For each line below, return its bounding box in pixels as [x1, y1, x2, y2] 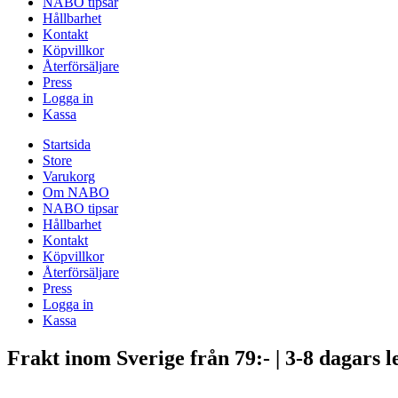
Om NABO [43, 184, 109, 200]
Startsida [43, 136, 91, 152]
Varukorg [43, 168, 95, 184]
